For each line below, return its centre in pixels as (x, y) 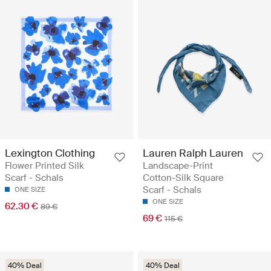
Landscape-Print (178, 166)
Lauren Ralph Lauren (193, 153)
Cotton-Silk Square (183, 178)
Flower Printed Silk (44, 166)
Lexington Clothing (50, 153)
